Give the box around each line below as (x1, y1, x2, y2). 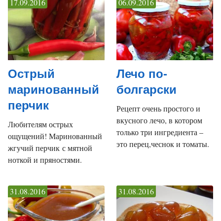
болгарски (116, 82, 177, 96)
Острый (8, 67, 55, 80)
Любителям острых (8, 118, 73, 129)
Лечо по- (116, 67, 167, 80)
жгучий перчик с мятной (8, 142, 92, 153)
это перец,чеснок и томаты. (116, 138, 209, 149)
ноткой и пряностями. (8, 154, 82, 165)
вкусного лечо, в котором (116, 114, 202, 125)
